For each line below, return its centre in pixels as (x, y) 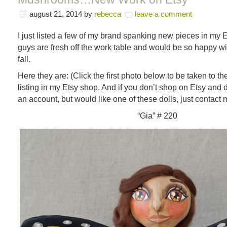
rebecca (108, 14)
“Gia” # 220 (157, 116)
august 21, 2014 (56, 14)
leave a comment (163, 14)
